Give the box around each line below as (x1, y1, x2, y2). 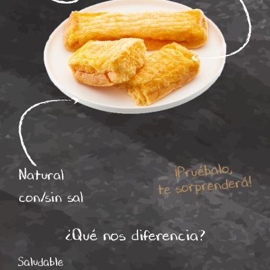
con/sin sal (19, 186, 84, 207)
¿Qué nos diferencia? (64, 223, 206, 246)
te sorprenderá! (156, 171, 253, 200)
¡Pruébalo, (173, 157, 233, 183)
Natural (19, 164, 65, 185)
